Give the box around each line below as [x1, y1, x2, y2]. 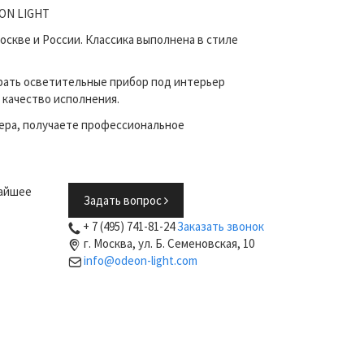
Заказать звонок [176, 219, 264, 234]
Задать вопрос [83, 193, 164, 208]
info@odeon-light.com [83, 253, 197, 268]
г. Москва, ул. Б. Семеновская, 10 [83, 236, 254, 251]
